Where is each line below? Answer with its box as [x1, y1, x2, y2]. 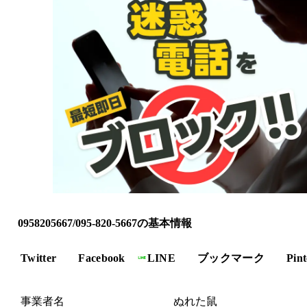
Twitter [21, 251, 57, 264]
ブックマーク [197, 251, 265, 264]
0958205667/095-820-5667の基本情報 [18, 217, 192, 229]
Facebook [78, 251, 125, 264]
